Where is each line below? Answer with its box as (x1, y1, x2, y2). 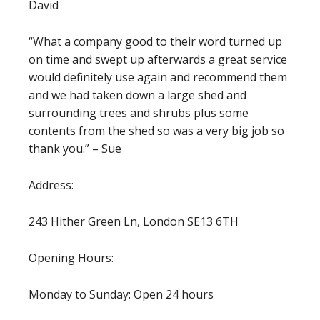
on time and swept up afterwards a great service (29, 51, 287, 67)
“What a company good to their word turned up (29, 33, 282, 49)
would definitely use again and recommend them (29, 69, 287, 85)
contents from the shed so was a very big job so (29, 122, 284, 139)
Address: (29, 176, 74, 193)
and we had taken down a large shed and (29, 86, 246, 103)
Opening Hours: (29, 249, 114, 266)
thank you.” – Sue (29, 140, 121, 156)
